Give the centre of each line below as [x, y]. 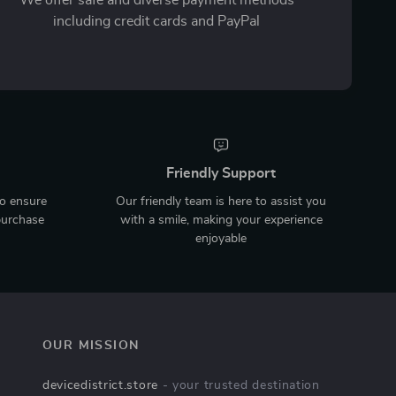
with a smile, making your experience [221, 220]
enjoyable [221, 238]
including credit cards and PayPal [157, 21]
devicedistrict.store [100, 385]
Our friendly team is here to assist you [221, 201]
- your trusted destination [239, 385]
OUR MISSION [91, 345]
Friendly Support [221, 173]
